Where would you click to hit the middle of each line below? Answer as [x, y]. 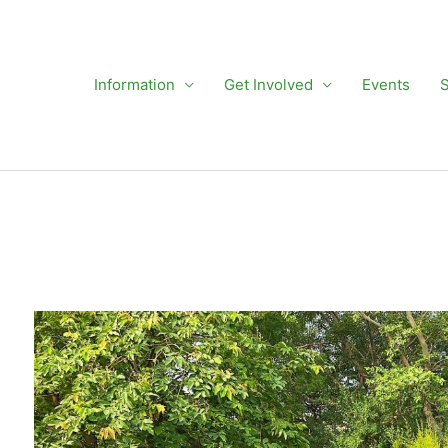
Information [134, 85]
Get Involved [268, 85]
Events [386, 85]
